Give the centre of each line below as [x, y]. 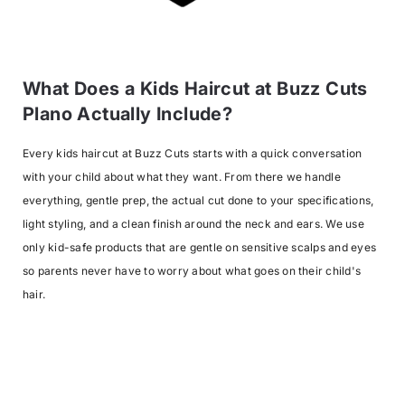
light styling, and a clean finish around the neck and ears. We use [193, 223]
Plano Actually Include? [128, 114]
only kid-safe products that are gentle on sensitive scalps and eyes [200, 247]
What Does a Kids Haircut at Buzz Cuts [195, 89]
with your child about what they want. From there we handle [182, 176]
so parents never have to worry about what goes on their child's [192, 270]
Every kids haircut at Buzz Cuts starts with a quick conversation [193, 153]
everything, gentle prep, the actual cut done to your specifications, [198, 200]
